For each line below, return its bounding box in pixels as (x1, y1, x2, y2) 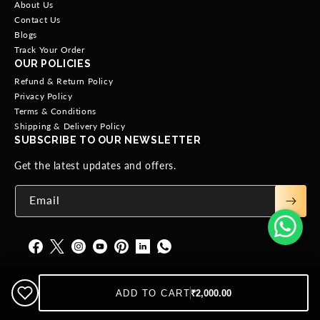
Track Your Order (14, 44, 85, 56)
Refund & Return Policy (14, 76, 114, 87)
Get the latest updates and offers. (14, 159, 176, 172)
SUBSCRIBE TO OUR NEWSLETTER (14, 134, 201, 146)
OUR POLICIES (14, 58, 91, 70)
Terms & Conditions (14, 106, 96, 117)
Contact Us (14, 14, 61, 26)
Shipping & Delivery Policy (14, 121, 126, 132)
